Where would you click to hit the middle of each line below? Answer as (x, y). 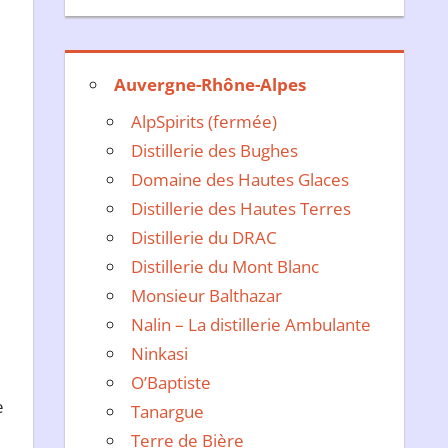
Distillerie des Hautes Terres (241, 209)
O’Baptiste (171, 383)
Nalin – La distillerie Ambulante (251, 325)
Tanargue (168, 412)
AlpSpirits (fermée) (204, 122)
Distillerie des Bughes (215, 151)
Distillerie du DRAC (204, 238)
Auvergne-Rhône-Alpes (210, 84)
